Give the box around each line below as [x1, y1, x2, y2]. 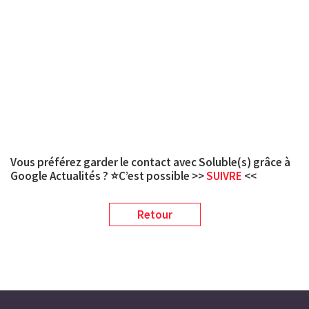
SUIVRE [206, 168, 244, 183]
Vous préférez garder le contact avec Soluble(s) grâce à [10, 154, 290, 170]
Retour [137, 207, 172, 223]
